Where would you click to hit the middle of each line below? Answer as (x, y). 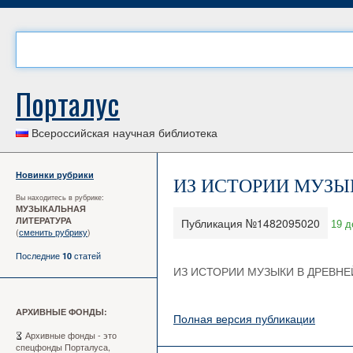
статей (86, 255)
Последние (39, 255)
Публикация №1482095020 (251, 223)
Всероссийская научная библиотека (123, 132)
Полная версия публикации (244, 318)
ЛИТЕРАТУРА (44, 220)
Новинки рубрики (55, 175)
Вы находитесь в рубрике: (60, 197)
